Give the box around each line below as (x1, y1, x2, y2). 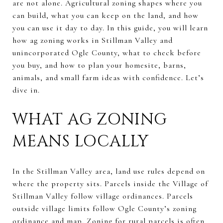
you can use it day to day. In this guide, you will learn (12, 23, 208, 33)
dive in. (12, 85, 40, 95)
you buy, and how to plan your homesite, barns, (12, 60, 186, 70)
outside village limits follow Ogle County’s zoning (12, 203, 197, 214)
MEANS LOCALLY (12, 131, 149, 152)
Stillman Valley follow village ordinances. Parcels (12, 191, 193, 201)
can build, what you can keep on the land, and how (12, 10, 199, 20)
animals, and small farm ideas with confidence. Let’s (12, 73, 204, 83)
